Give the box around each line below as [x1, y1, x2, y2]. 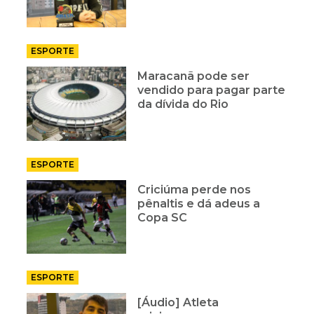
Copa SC [137, 210, 188, 224]
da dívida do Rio [137, 97, 229, 111]
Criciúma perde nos [137, 182, 252, 196]
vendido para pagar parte [137, 83, 286, 97]
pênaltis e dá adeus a [137, 196, 261, 210]
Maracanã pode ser [137, 69, 250, 83]
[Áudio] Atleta [137, 296, 219, 310]
